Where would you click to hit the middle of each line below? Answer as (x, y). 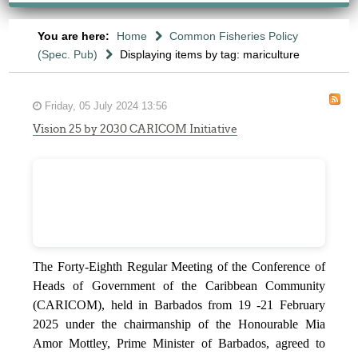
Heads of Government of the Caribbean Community (179, 285)
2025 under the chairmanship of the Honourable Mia (179, 324)
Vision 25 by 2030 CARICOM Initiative (135, 129)
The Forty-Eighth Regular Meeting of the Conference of (179, 266)
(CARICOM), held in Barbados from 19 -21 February (179, 304)
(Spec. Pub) (67, 54)
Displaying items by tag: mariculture (209, 54)
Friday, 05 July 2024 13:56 (105, 106)
